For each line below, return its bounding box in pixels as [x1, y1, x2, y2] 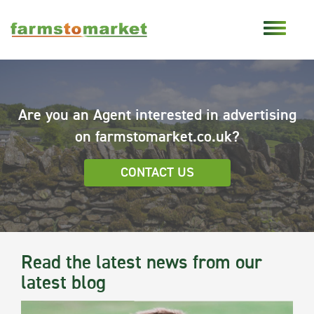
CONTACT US [120, 166, 194, 180]
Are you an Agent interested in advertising [18, 108, 296, 124]
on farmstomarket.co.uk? [74, 130, 240, 146]
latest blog [21, 274, 106, 294]
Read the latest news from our [21, 254, 262, 273]
